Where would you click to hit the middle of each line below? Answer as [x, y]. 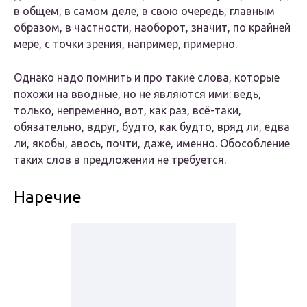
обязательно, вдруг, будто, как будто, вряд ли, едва [152, 127]
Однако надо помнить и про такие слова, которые [147, 78]
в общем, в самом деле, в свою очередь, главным [144, 11]
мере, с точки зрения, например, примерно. [125, 44]
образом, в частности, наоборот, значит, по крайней [152, 28]
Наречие [48, 197]
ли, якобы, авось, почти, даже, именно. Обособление [152, 144]
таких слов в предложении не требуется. [120, 160]
